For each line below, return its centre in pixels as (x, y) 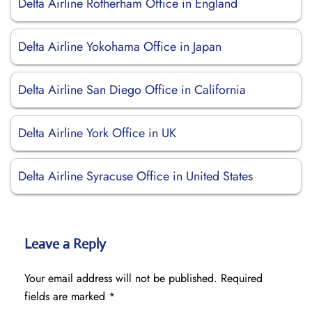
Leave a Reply (65, 244)
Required (242, 278)
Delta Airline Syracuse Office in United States (135, 176)
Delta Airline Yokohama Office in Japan (120, 47)
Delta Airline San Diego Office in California (132, 90)
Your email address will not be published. (121, 278)
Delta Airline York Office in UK (97, 133)
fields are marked (67, 296)
